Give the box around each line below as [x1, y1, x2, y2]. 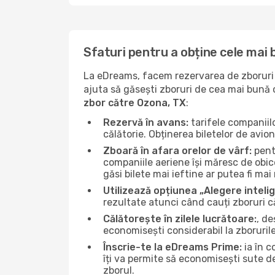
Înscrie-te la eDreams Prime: [103, 241, 242, 253]
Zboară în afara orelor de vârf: [103, 145, 252, 157]
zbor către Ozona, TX [83, 97, 186, 109]
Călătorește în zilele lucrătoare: [103, 213, 257, 225]
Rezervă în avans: [103, 117, 188, 128]
